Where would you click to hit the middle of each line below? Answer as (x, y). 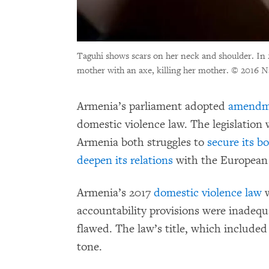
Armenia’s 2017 (115, 192)
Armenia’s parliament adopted (151, 106)
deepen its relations (125, 160)
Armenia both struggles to (142, 142)
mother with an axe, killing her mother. (154, 70)
